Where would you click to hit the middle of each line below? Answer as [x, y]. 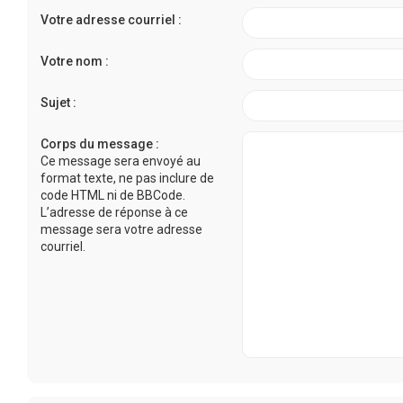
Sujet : [58, 103]
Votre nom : [75, 61]
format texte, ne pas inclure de [127, 178]
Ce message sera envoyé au [121, 161]
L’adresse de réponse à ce [114, 212]
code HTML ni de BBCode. [113, 195]
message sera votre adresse [121, 229]
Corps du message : [100, 144]
